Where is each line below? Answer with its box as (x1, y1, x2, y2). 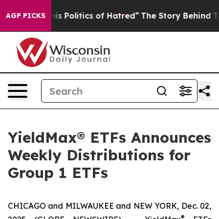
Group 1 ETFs (8, 163, 108, 182)
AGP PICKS (6, 11, 45, 20)
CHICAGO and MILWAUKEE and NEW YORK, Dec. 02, (8, 201, 211, 211)
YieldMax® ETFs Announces (8, 128, 211, 147)
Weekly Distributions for (8, 146, 191, 164)
